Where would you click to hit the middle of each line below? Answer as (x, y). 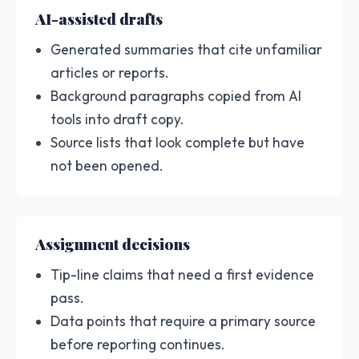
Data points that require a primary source (184, 321)
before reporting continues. (138, 344)
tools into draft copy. (118, 119)
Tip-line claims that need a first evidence (183, 274)
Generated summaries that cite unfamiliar (187, 49)
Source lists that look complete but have (178, 142)
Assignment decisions (113, 243)
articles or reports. (110, 72)
